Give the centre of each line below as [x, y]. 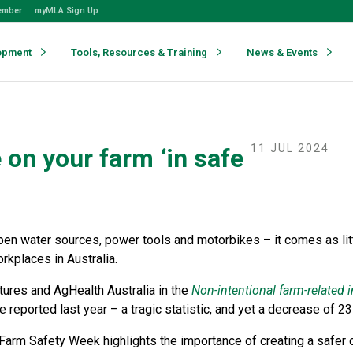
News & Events [282, 52]
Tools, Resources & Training [139, 52]
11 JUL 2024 [290, 148]
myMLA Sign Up [67, 11]
